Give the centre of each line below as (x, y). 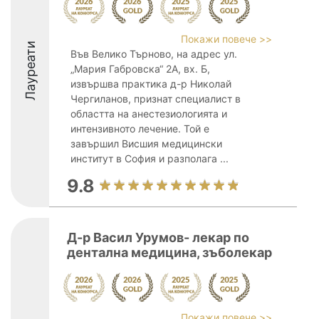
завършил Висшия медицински (146, 143)
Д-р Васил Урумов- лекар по (158, 237)
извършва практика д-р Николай (151, 84)
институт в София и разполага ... (150, 158)
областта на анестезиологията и (149, 114)
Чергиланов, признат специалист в (156, 99)
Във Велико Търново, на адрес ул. (154, 54)
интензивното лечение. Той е (140, 129)
